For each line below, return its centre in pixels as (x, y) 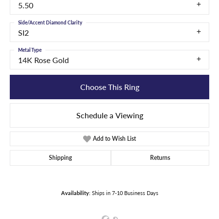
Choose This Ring (109, 87)
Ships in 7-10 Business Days (125, 193)
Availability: (76, 193)
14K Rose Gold (44, 60)
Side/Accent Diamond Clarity (50, 23)
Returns (160, 157)
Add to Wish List (115, 138)
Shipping (60, 157)
